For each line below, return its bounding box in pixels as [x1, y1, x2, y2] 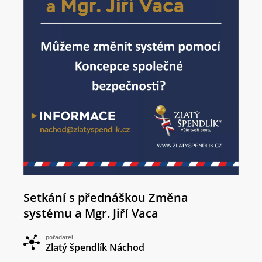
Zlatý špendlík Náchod [46, 241, 144, 254]
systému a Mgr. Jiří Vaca [23, 205, 158, 222]
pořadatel [46, 233, 73, 242]
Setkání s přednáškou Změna [23, 189, 188, 206]
